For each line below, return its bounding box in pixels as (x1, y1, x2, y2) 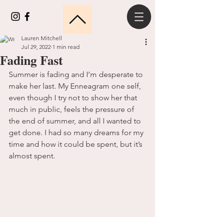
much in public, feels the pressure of (9, 105, 136, 114)
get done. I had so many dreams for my (9, 128, 145, 137)
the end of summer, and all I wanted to (9, 116, 143, 125)
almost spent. (9, 151, 57, 160)
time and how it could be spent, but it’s (9, 139, 144, 149)
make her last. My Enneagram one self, (9, 81, 143, 91)
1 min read (52, 43, 79, 50)
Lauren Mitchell (21, 34, 62, 42)
